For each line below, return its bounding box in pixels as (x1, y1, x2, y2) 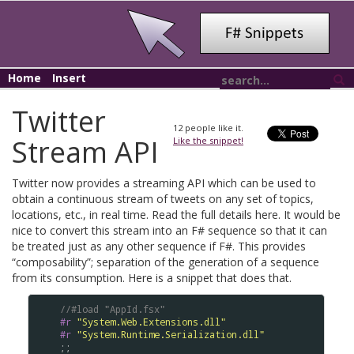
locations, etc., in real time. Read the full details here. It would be (12, 207, 341, 222)
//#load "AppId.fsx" (60, 303, 165, 315)
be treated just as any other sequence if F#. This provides (12, 239, 306, 254)
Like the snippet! (173, 134, 243, 146)
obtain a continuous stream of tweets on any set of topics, (12, 191, 314, 206)
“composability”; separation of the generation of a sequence (12, 254, 319, 269)
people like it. (183, 122, 243, 134)
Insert (52, 70, 86, 85)
